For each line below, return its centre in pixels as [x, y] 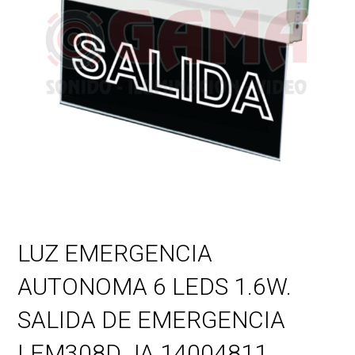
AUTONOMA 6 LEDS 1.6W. [155, 287]
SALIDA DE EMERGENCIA [152, 320]
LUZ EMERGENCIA [115, 254]
